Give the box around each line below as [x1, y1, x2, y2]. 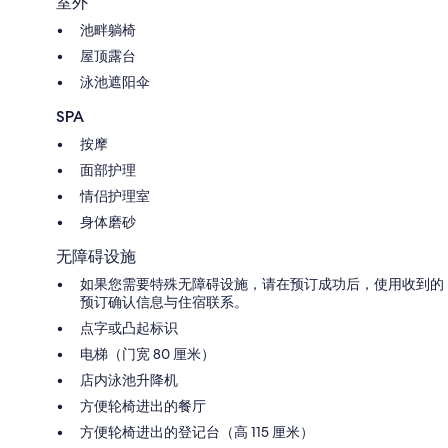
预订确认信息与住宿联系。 [80, 292, 248, 311]
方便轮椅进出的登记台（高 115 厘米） [80, 422, 314, 441]
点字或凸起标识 [80, 318, 178, 337]
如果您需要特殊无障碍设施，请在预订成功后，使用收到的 [80, 274, 444, 293]
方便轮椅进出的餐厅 [80, 396, 206, 415]
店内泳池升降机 [80, 370, 178, 389]
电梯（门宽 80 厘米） [80, 344, 215, 363]
